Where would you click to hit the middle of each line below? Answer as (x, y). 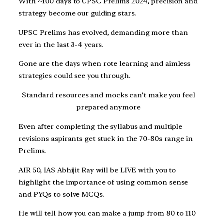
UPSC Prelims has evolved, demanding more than (103, 32)
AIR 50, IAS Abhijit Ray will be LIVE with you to (97, 170)
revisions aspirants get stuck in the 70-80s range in (106, 138)
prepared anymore (108, 107)
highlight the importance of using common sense (103, 182)
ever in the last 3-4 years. (61, 44)
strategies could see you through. (75, 76)
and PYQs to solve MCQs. (61, 194)
